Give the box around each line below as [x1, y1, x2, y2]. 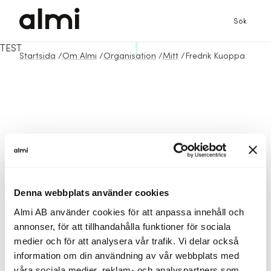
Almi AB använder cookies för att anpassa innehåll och [14, 206, 244, 217]
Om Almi [62, 51, 97, 61]
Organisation [103, 51, 156, 61]
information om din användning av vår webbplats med [14, 250, 239, 261]
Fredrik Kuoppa [185, 51, 245, 61]
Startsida [19, 51, 56, 61]
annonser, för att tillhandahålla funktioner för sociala [14, 221, 231, 232]
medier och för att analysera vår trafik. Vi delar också [14, 235, 239, 246]
